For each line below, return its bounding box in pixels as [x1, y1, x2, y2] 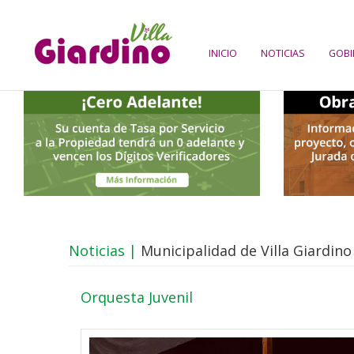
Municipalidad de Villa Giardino [137, 240, 352, 260]
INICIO [209, 47, 237, 60]
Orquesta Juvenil [81, 287, 193, 307]
